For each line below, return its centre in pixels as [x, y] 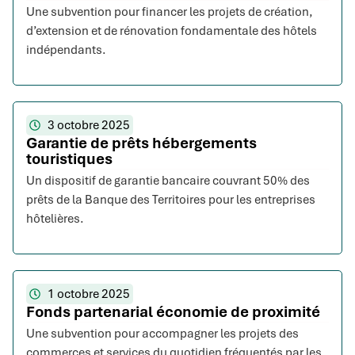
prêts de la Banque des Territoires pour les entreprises [171, 200]
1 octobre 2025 [88, 294]
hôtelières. [55, 219]
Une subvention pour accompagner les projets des [162, 334]
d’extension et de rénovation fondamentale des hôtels [172, 31]
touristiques [69, 159]
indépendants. [66, 50]
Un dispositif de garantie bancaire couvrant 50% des [168, 181]
